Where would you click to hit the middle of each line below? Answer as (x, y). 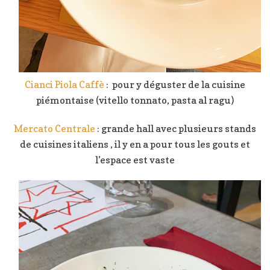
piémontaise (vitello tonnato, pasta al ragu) (135, 100)
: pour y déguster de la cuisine (176, 85)
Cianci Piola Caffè (65, 85)
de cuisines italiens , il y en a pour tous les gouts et (135, 144)
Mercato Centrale (55, 129)
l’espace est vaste (135, 160)
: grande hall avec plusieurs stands (176, 129)
